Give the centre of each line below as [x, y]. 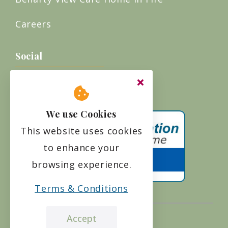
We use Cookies [81, 114]
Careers [33, 24]
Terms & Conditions [81, 188]
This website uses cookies [81, 131]
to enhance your [81, 148]
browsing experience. [81, 164]
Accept [81, 218]
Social [29, 56]
